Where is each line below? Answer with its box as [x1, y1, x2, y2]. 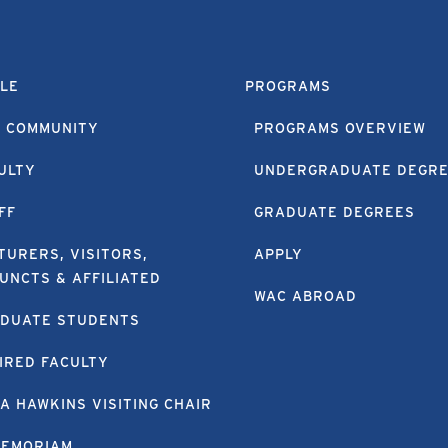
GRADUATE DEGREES [254, 203, 416, 220]
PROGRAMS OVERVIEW [254, 119, 427, 136]
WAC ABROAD [254, 287, 358, 304]
